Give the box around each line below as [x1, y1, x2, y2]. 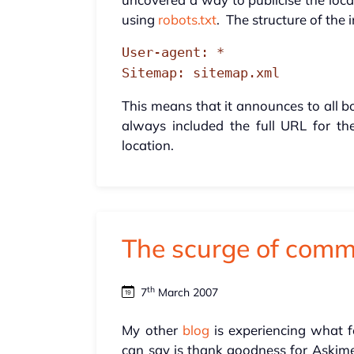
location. [122, 137, 175, 154]
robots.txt [158, 11, 217, 28]
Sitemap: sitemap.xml [122, 65, 281, 81]
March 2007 [155, 285, 219, 300]
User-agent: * [122, 44, 225, 61]
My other [122, 322, 183, 339]
